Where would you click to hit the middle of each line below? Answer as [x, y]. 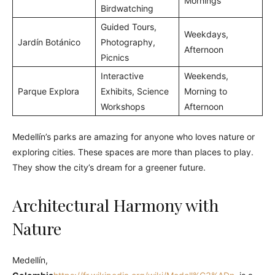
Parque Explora [48, 91]
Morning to [206, 91]
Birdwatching [127, 9]
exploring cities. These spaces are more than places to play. [133, 152]
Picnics [115, 58]
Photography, [128, 42]
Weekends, [206, 76]
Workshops [123, 107]
